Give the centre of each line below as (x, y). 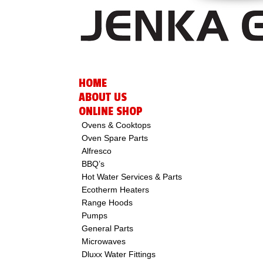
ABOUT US (103, 97)
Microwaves (104, 241)
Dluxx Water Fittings (119, 254)
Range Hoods (107, 203)
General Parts (108, 228)
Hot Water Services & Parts (132, 177)
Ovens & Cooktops (117, 125)
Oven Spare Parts (115, 138)
